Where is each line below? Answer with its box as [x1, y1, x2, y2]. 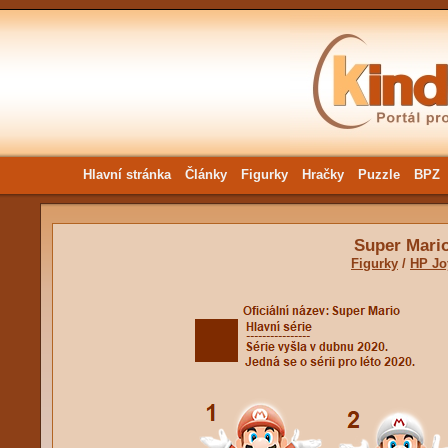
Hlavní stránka [82, 167, 171, 182]
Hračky [301, 167, 344, 182]
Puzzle [357, 167, 400, 182]
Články [184, 167, 227, 182]
